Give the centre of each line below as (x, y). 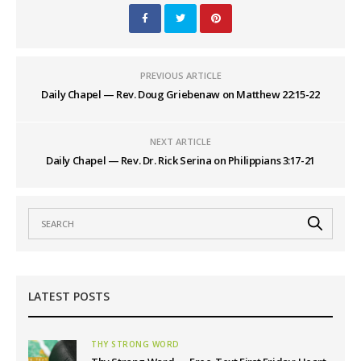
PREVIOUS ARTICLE (180, 75)
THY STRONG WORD (135, 344)
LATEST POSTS (69, 296)
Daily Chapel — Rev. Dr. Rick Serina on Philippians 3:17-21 (180, 160)
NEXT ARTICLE (180, 141)
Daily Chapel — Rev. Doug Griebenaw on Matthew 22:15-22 (180, 94)
